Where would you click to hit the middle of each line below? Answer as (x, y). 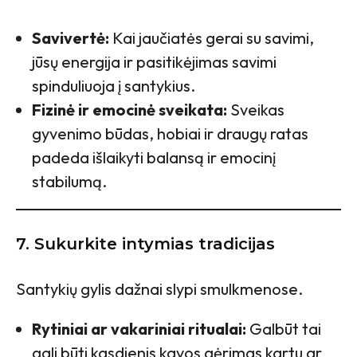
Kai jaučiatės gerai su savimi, (212, 38)
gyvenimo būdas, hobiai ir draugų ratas (170, 134)
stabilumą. (69, 182)
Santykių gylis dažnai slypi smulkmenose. (159, 289)
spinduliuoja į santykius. (114, 86)
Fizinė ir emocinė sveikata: (129, 110)
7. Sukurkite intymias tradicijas (145, 244)
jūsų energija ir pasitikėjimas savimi (154, 62)
